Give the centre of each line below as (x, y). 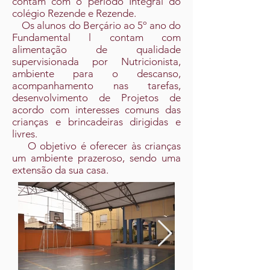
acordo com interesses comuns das (96, 110)
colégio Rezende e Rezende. (74, 13)
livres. (25, 134)
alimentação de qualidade (96, 49)
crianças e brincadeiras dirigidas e (96, 122)
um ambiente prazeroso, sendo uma (96, 158)
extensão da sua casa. (60, 170)
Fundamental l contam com (96, 37)
